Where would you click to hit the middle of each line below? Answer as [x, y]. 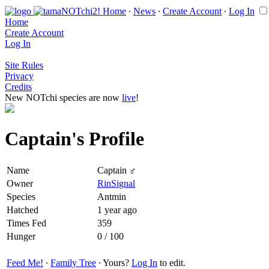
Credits [18, 87]
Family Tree [73, 262]
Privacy [19, 76]
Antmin [112, 196]
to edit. [171, 262]
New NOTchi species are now [63, 98]
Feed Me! [25, 262]
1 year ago [117, 210]
